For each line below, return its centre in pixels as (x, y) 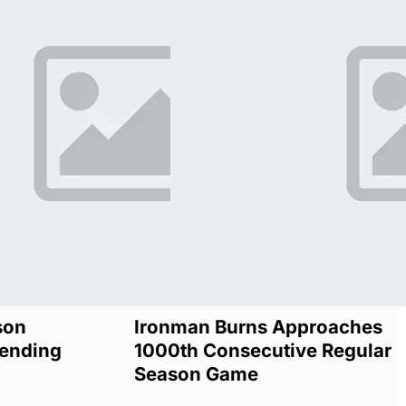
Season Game (196, 374)
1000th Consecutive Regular (262, 351)
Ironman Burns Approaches (258, 327)
